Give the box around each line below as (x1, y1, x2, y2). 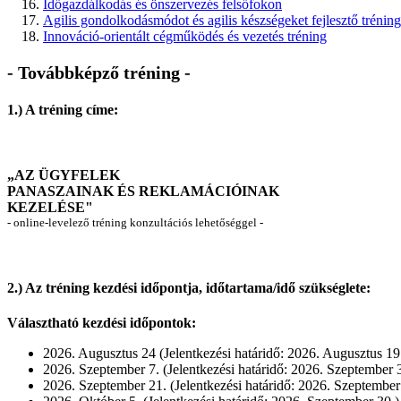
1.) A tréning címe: (7, 102, 118, 118)
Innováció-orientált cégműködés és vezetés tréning (43, 29, 327, 45)
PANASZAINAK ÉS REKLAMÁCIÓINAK (7, 183, 279, 200)
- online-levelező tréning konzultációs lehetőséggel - (7, 216, 263, 230)
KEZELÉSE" (7, 200, 93, 216)
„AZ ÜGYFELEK (7, 167, 120, 183)
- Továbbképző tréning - (7, 62, 191, 82)
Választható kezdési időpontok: (7, 314, 196, 330)
